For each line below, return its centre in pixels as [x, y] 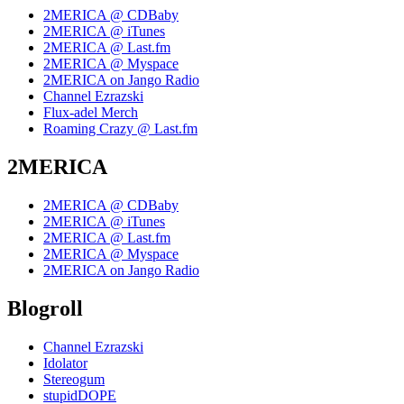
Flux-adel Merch [91, 112]
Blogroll [45, 308]
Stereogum [74, 379]
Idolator [65, 363]
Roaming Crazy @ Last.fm [120, 128]
